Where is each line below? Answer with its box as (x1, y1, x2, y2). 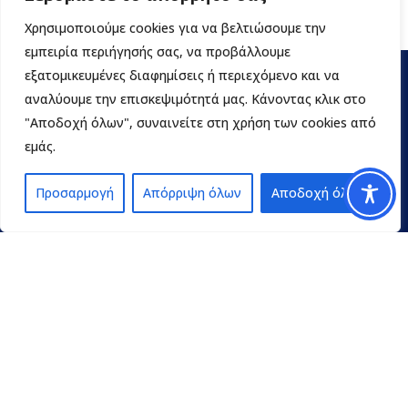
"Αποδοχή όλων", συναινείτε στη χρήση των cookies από (25, 114, 376, 131)
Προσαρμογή (36, 184, 115, 201)
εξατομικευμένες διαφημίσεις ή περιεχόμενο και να (25, 66, 340, 84)
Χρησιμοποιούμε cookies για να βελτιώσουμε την (25, 19, 326, 36)
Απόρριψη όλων (143, 184, 242, 201)
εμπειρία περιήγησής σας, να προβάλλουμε (25, 43, 291, 60)
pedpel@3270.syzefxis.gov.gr (32, 373, 219, 392)
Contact (18, 311, 94, 336)
